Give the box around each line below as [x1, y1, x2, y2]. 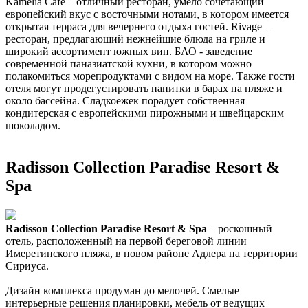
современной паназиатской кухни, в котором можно [5, 58, 252, 70]
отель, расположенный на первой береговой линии [5, 234, 247, 247]
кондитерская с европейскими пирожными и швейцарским [5, 107, 284, 120]
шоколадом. [5, 120, 60, 132]
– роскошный [207, 222, 272, 234]
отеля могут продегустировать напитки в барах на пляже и [5, 82, 283, 95]
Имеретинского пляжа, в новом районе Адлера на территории [5, 247, 298, 259]
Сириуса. [5, 259, 49, 272]
